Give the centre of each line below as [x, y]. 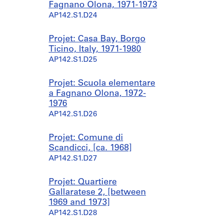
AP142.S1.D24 [73, 16]
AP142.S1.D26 [73, 115]
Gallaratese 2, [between [97, 192]
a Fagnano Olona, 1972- [97, 94]
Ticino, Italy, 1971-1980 [95, 49]
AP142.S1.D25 [73, 60]
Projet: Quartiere [83, 182]
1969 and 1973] [79, 203]
